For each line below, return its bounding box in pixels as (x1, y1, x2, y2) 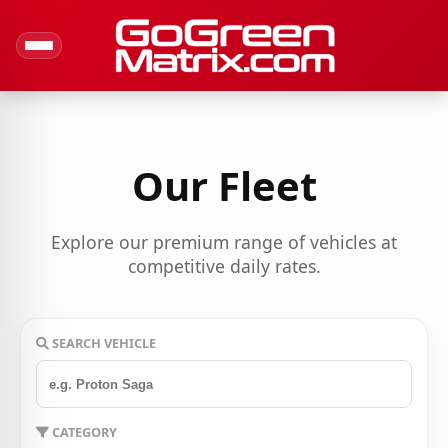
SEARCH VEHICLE (49, 334, 156, 353)
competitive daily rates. (127, 254, 321, 279)
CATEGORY (49, 423, 117, 442)
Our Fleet (131, 157, 317, 213)
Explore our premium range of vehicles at (51, 230, 397, 255)
